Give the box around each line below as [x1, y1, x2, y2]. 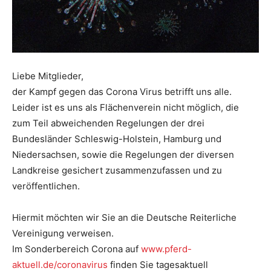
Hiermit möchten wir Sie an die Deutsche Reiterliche [12, 211, 237, 223]
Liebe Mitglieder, [12, 70, 83, 82]
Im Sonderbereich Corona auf [12, 243, 141, 255]
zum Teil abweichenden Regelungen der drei [12, 117, 204, 129]
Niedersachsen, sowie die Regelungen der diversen [12, 148, 234, 160]
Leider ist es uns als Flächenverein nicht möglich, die [12, 101, 239, 113]
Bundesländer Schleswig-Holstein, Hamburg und [12, 132, 221, 145]
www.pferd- [141, 243, 192, 255]
